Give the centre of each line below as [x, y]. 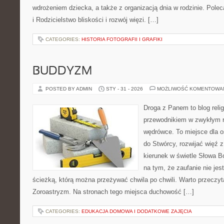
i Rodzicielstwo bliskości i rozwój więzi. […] [95, 20]
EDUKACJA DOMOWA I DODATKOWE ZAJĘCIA [137, 211]
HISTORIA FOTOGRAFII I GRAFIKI [122, 39]
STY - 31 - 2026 [124, 89]
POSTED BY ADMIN [69, 89]
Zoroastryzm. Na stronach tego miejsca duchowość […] [113, 192]
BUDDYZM [62, 71]
